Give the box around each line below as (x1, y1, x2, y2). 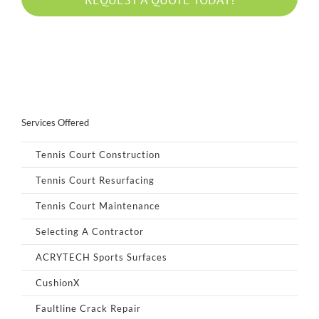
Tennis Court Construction (36, 148, 160, 160)
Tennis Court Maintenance (36, 199, 160, 211)
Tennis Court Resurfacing (36, 174, 155, 186)
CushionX (36, 276, 80, 288)
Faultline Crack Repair (36, 302, 141, 314)
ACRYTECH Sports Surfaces (36, 251, 167, 263)
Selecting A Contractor (36, 225, 144, 237)
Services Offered (21, 116, 89, 128)
